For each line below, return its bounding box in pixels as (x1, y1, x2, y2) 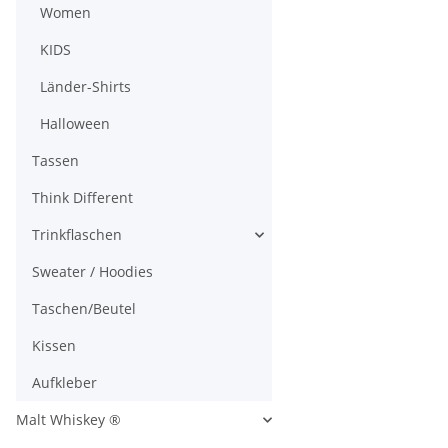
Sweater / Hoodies (32, 262, 153, 281)
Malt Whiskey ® (16, 410, 121, 429)
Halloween (40, 114, 110, 133)
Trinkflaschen (32, 225, 122, 244)
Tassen (32, 151, 79, 170)
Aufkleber (32, 373, 97, 392)
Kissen (32, 336, 76, 355)
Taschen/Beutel (32, 299, 136, 318)
